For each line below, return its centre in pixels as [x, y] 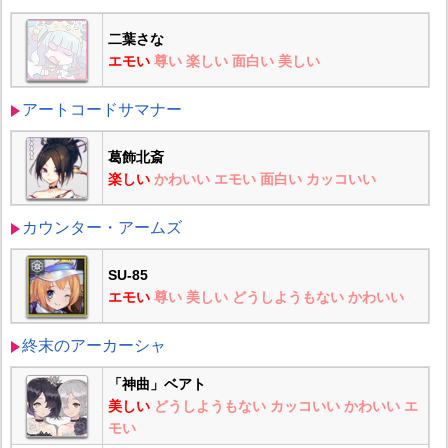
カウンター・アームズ [101, 228]
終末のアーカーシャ [93, 346]
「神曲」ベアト [156, 384]
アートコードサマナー [101, 110]
